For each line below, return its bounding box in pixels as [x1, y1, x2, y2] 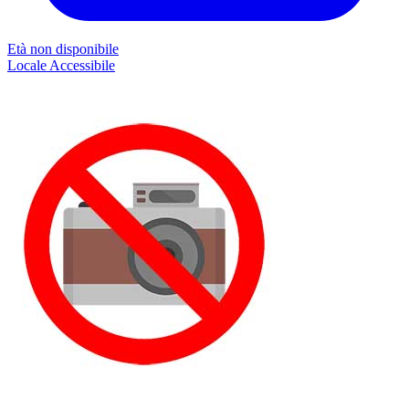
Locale [7, 58, 49, 74]
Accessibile [49, 58, 115, 74]
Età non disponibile [7, 41, 119, 58]
